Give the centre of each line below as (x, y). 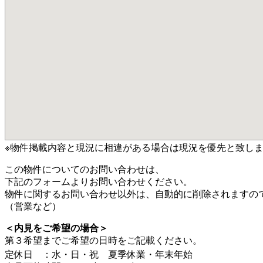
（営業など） (33, 206)
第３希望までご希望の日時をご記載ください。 (103, 240)
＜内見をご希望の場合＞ (56, 228)
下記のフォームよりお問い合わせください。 (99, 182)
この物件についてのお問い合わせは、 (85, 169)
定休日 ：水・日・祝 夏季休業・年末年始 (99, 254)
